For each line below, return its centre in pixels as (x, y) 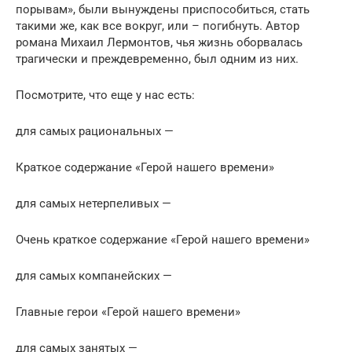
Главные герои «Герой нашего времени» (128, 312)
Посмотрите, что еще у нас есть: (105, 95)
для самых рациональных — (95, 131)
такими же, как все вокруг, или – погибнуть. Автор (158, 26)
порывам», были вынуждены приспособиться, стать (163, 9)
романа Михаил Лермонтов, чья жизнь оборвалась (159, 42)
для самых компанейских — (94, 275)
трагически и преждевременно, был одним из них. (157, 59)
